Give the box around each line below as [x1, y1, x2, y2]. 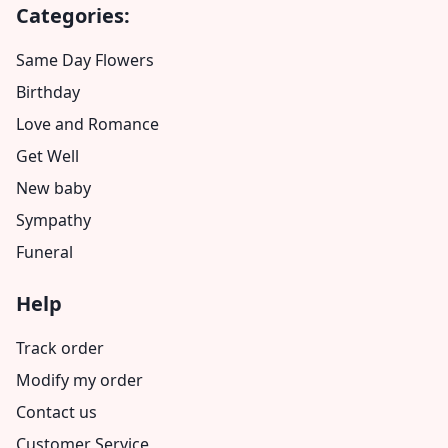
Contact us [16, 401, 97, 423]
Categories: [16, 2, 130, 29]
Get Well [16, 145, 79, 167]
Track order [16, 337, 104, 359]
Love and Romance [16, 113, 159, 135]
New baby [16, 177, 91, 199]
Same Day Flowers [16, 49, 154, 71]
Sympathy [16, 209, 91, 231]
